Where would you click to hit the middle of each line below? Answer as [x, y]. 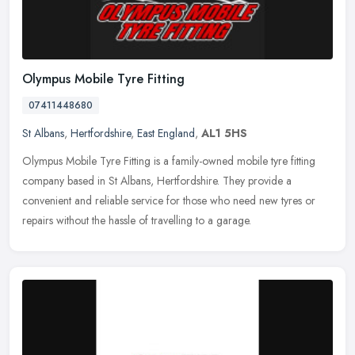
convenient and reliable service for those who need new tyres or [169, 201]
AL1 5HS [224, 134]
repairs [38, 221]
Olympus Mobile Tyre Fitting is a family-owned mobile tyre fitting [169, 161]
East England [166, 134]
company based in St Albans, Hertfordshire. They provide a [157, 181]
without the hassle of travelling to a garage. [154, 221]
